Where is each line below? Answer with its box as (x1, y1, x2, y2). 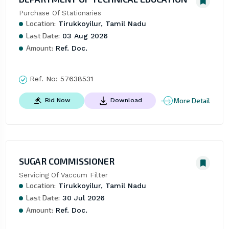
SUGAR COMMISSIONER (18, 155, 114, 167)
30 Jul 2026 (59, 194, 105, 202)
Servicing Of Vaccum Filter (18, 171, 108, 179)
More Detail (174, 96, 211, 105)
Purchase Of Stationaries (18, 9, 101, 17)
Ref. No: (27, 75, 60, 83)
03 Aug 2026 (59, 32, 108, 40)
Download (110, 97, 142, 104)
